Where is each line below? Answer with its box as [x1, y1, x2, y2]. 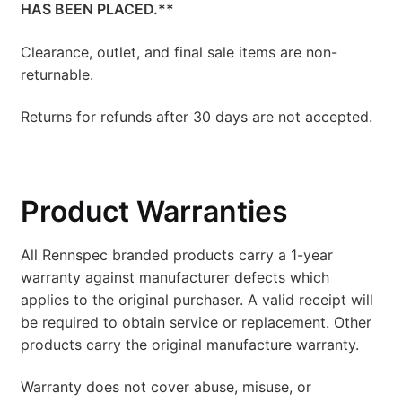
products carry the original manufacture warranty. [20, 335, 359, 354]
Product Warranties [20, 193, 288, 229]
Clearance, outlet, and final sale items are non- [20, 42, 337, 61]
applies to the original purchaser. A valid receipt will [20, 290, 373, 309]
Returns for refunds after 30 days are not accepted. [20, 108, 372, 127]
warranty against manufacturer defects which [20, 267, 329, 286]
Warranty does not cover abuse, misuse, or [20, 378, 311, 397]
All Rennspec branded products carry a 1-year [20, 245, 333, 264]
